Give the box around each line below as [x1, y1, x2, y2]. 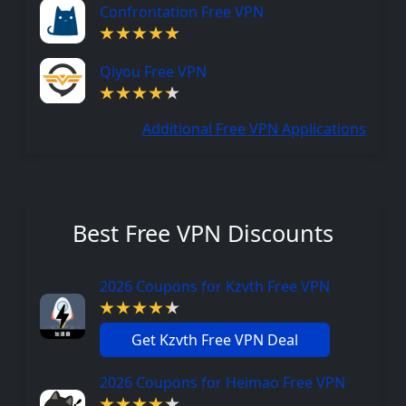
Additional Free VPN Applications [142, 119, 366, 139]
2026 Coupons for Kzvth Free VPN [100, 276, 330, 296]
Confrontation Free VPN [100, 2, 264, 22]
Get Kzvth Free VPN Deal [131, 330, 298, 350]
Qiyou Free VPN [100, 62, 207, 82]
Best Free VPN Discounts [72, 217, 333, 248]
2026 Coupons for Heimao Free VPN [100, 372, 345, 392]
